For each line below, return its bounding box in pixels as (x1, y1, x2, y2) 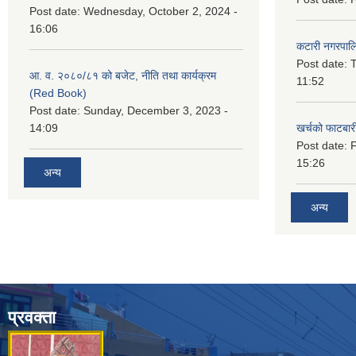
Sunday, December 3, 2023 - (83, 103, 228, 117)
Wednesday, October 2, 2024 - (83, 4, 238, 17)
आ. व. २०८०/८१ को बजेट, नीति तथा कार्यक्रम (29, 68, 216, 82)
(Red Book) (29, 86, 87, 99)
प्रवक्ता (8, 307, 56, 327)
